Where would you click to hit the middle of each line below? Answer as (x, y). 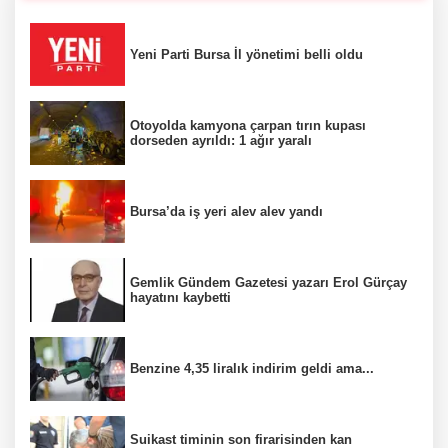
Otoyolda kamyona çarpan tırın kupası (248, 126)
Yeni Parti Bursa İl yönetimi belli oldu (246, 54)
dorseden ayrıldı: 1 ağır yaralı (221, 141)
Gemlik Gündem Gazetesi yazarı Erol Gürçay (268, 283)
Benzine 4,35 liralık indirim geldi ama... (252, 369)
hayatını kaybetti (180, 298)
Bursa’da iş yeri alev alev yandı (226, 212)
